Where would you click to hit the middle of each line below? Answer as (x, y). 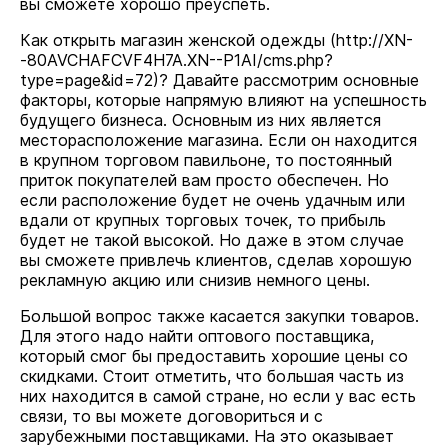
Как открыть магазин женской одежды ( (178, 40)
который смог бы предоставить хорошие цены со (214, 356)
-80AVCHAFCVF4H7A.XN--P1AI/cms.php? (176, 60)
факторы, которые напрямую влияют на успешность (223, 100)
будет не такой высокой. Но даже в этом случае (212, 240)
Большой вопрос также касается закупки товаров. (219, 316)
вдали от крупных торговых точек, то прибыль (203, 220)
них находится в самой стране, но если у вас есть (218, 396)
